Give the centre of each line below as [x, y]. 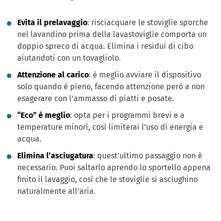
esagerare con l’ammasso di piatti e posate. [96, 98]
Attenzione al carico [53, 74]
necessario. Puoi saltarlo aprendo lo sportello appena [114, 167]
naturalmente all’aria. [56, 191]
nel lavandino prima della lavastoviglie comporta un [112, 34]
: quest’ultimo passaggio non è [148, 155]
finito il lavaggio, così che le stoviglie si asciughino [108, 179]
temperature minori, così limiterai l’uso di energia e [110, 127]
